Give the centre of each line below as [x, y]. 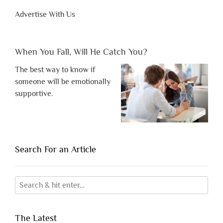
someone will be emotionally [63, 82]
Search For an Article [56, 150]
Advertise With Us [45, 15]
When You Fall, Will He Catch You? [81, 52]
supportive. [34, 94]
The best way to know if [55, 70]
